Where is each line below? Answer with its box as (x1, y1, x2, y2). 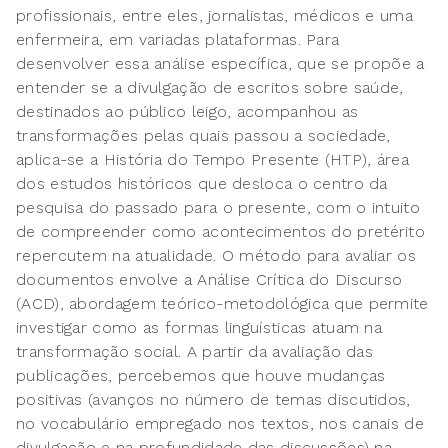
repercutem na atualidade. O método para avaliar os (16, 246, 416, 266)
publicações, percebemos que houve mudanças (16, 366, 386, 386)
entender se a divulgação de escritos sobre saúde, (16, 78, 404, 98)
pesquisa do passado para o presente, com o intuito (16, 198, 420, 218)
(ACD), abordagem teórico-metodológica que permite (16, 294, 429, 314)
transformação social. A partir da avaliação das (16, 342, 374, 362)
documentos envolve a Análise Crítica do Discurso (16, 270, 403, 290)
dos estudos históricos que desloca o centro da (16, 174, 388, 194)
